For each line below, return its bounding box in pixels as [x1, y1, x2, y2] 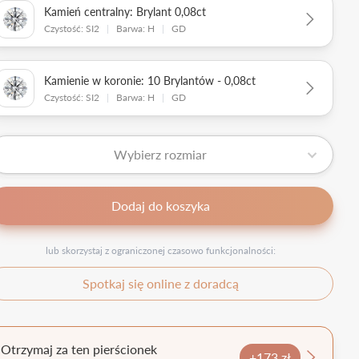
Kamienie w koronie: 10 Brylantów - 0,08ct [44, 71, 256, 88]
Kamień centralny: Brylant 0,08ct [44, 2, 206, 19]
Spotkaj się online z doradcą [82, 273, 239, 292]
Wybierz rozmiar [114, 144, 207, 163]
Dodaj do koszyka [111, 196, 210, 215]
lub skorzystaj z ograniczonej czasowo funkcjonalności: [45, 243, 276, 257]
